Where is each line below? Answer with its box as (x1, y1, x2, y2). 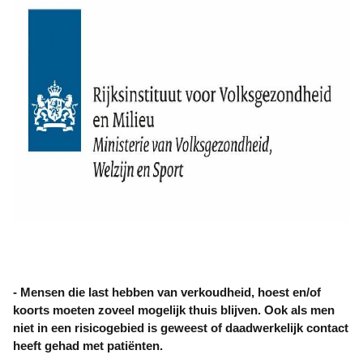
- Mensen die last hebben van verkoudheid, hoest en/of (13, 285, 321, 299)
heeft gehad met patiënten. (13, 339, 163, 352)
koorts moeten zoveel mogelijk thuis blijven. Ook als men (13, 303, 335, 317)
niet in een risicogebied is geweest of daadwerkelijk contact (13, 321, 348, 335)
